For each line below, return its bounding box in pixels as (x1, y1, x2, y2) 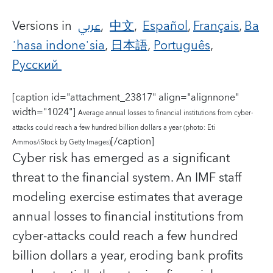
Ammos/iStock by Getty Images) (12, 136, 111, 148)
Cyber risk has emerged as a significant (12, 147, 230, 169)
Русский (12, 54, 62, 76)
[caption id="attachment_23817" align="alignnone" (12, 88, 239, 106)
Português (154, 35, 210, 56)
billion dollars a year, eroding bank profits (12, 245, 243, 266)
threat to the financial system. (12, 167, 176, 188)
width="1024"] (12, 103, 76, 121)
